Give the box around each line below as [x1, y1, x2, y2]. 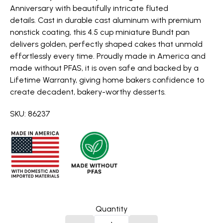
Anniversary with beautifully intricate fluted [10, 3, 168, 13]
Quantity [96, 204, 127, 214]
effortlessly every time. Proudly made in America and [10, 51, 206, 61]
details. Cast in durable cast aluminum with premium [10, 15, 201, 25]
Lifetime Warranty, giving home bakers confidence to [10, 75, 204, 85]
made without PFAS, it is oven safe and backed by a [10, 63, 199, 73]
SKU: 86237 [10, 109, 50, 118]
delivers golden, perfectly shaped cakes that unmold [10, 39, 203, 49]
